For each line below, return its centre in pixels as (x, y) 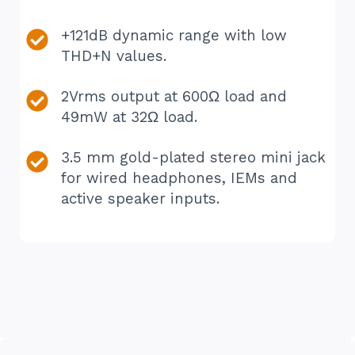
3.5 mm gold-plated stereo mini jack (193, 157)
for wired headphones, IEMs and (179, 178)
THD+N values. (114, 56)
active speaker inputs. (140, 198)
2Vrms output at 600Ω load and (174, 96)
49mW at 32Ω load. (129, 117)
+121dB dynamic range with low (174, 35)
